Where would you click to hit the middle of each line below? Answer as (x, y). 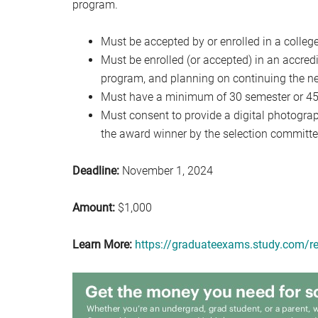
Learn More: (102, 245)
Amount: (94, 208)
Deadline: (96, 171)
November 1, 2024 (166, 171)
